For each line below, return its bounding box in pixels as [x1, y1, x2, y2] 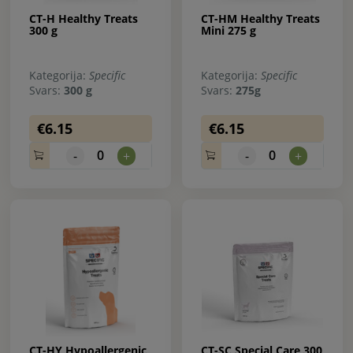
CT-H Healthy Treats [29, 10, 138, 26]
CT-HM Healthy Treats [201, 10, 320, 26]
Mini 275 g [201, 22, 256, 38]
